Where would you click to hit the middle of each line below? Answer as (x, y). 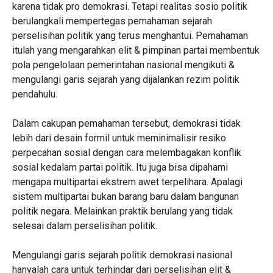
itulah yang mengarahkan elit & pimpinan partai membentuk (136, 50)
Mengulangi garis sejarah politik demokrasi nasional (122, 255)
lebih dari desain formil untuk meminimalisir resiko (119, 138)
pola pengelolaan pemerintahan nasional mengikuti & (123, 65)
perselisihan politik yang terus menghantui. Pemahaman (130, 36)
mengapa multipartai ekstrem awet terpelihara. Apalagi (127, 182)
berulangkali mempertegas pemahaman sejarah (112, 21)
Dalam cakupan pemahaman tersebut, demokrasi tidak (126, 123)
